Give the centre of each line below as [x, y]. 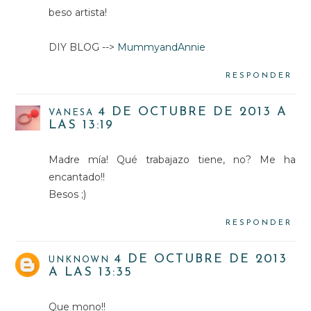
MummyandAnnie [162, 47]
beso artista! [78, 12]
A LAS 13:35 [91, 272]
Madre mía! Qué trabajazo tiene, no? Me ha [172, 159]
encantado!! [77, 177]
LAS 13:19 [82, 125]
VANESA [72, 112]
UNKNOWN [79, 260]
